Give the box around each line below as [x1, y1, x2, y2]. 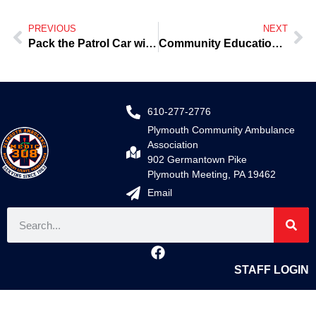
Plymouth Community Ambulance [147, 124, 296, 136]
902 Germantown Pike [147, 154, 248, 166]
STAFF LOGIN [234, 264, 309, 276]
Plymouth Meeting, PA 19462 [147, 169, 276, 181]
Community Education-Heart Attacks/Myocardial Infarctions [271, 37, 283, 50]
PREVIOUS [28, 23, 76, 35]
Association [147, 139, 199, 151]
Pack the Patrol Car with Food [145, 37, 157, 50]
